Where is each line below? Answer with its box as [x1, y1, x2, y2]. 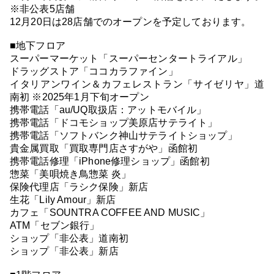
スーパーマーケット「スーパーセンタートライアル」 [10, 53, 247, 64]
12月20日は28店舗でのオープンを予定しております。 [10, 16, 251, 27]
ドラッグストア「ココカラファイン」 [10, 65, 178, 76]
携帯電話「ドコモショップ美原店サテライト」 [10, 117, 218, 128]
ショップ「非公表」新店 [10, 245, 119, 256]
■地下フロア [10, 40, 65, 51]
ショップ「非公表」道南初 [10, 232, 128, 243]
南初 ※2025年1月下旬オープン [10, 91, 149, 102]
